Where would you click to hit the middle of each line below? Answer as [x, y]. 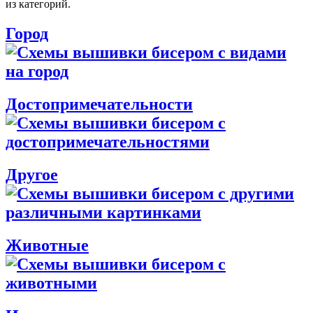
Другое [32, 174]
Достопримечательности [99, 104]
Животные [47, 245]
